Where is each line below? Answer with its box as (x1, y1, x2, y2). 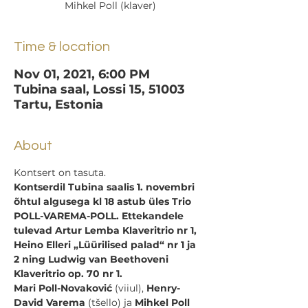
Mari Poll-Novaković (14, 282, 112, 294)
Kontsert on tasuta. (14, 166, 106, 179)
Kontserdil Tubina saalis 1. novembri (14, 181, 197, 193)
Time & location (14, 40, 110, 54)
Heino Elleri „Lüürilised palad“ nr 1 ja (14, 239, 199, 251)
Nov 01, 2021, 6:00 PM (14, 67, 150, 82)
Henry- (146, 282, 180, 294)
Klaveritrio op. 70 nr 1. (14, 267, 122, 280)
